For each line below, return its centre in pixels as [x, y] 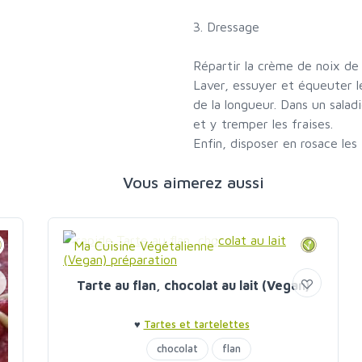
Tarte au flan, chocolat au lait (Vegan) [193, 286]
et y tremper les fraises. [263, 124]
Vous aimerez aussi [193, 183]
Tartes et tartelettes [196, 324]
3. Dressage [226, 27]
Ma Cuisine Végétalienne [144, 246]
